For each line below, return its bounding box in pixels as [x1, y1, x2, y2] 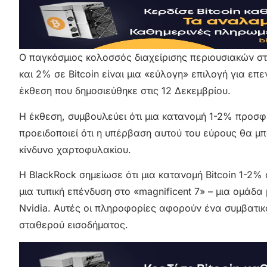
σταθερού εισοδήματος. [19, 219, 128, 231]
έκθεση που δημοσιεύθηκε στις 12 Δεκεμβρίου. [19, 85, 231, 97]
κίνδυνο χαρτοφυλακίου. [19, 143, 131, 156]
